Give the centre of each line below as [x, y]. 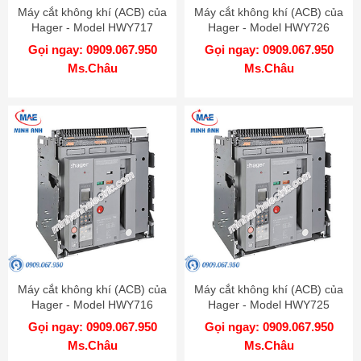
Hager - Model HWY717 [92, 27]
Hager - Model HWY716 [92, 304]
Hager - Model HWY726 [269, 27]
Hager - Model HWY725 [269, 304]
